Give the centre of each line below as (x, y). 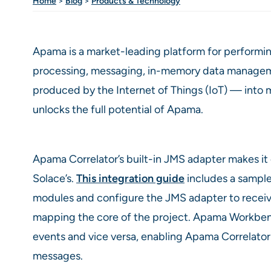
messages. (58, 256)
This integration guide (130, 178)
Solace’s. (54, 178)
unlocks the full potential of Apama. (118, 109)
